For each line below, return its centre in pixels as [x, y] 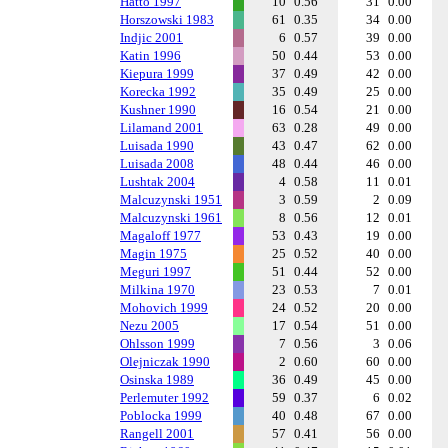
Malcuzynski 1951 [171, 199]
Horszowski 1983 [167, 19]
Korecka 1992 [158, 91]
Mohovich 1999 [164, 307]
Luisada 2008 [157, 163]
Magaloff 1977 [160, 235]
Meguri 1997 [155, 271]
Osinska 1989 [157, 379]
